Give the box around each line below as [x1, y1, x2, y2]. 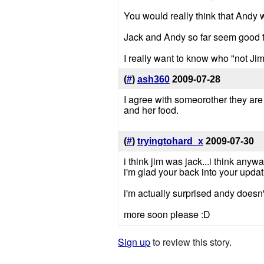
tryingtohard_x [137, 136, 203, 147]
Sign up [118, 235, 151, 249]
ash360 [137, 74, 170, 84]
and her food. [123, 103, 179, 117]
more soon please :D [123, 207, 210, 222]
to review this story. [150, 235, 232, 249]
